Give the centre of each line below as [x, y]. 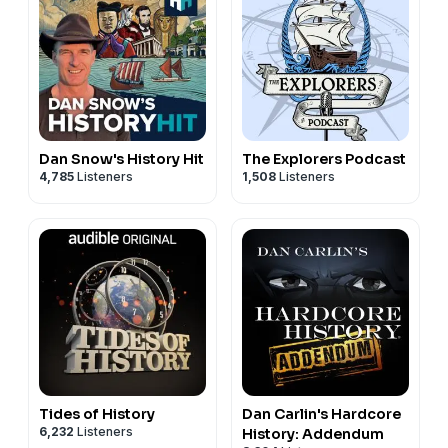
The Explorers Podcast [324, 158]
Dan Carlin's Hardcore [321, 413]
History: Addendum [313, 433]
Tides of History [97, 413]
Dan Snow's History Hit [121, 158]
